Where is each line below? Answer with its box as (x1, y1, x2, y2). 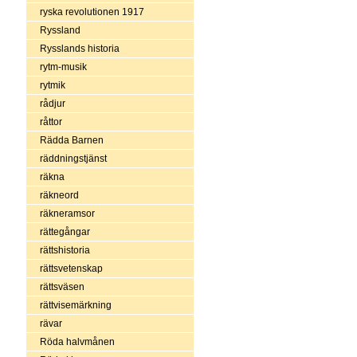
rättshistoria (39, 244, 90, 256)
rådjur (39, 97, 65, 109)
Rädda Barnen (39, 134, 104, 146)
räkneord (39, 189, 79, 201)
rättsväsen (39, 280, 84, 292)
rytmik (39, 79, 65, 91)
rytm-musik (39, 61, 87, 73)
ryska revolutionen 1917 (39, 6, 144, 18)
